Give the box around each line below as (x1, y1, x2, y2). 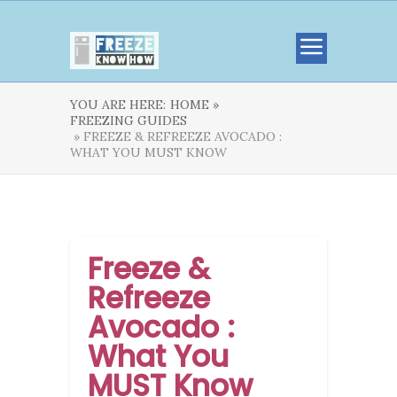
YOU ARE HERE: (70, 97, 166, 113)
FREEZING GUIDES (70, 113, 187, 128)
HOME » (170, 97, 219, 113)
